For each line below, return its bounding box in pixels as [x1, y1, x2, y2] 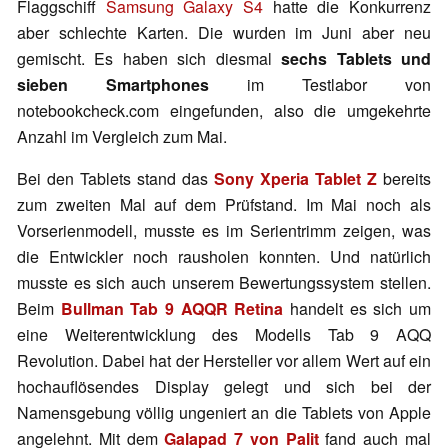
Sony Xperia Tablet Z [214, 167, 377, 191]
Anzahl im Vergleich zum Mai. [17, 125, 227, 149]
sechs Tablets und [281, 47, 432, 71]
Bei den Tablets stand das [17, 167, 214, 191]
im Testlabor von [209, 73, 431, 97]
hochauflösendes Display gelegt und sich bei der [17, 375, 431, 399]
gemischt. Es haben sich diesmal [17, 47, 282, 71]
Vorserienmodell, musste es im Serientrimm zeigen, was [17, 219, 431, 243]
